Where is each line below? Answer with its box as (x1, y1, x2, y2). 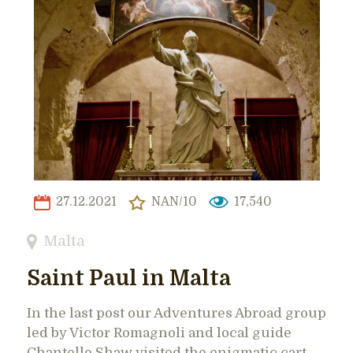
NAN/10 (147, 194, 197, 209)
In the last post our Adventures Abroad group (27, 305, 326, 321)
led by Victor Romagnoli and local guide (27, 325, 292, 340)
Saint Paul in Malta (27, 266, 231, 291)
